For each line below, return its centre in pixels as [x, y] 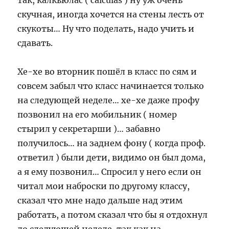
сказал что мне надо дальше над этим [100, 200]
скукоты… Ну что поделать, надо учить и [106, 29]
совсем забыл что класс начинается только [111, 86]
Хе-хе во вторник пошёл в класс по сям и [107, 72]
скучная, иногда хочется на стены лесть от [111, 14]
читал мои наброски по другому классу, [104, 186]
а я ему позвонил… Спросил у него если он [110, 172]
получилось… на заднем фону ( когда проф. [112, 143]
